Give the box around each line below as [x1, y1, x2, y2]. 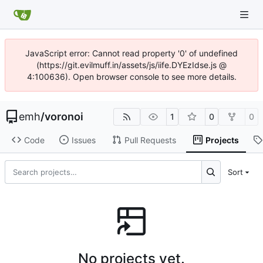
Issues [71, 134, 96, 145]
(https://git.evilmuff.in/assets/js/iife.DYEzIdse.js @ [36, 60, 227, 70]
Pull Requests [124, 134, 176, 145]
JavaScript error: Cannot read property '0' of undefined [25, 48, 238, 58]
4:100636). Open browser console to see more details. [26, 72, 237, 82]
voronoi [45, 110, 83, 123]
